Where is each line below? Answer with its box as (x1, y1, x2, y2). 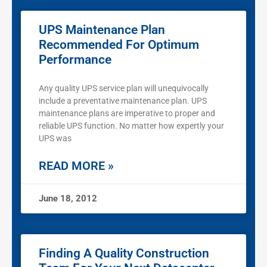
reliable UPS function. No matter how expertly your (39, 121, 224, 131)
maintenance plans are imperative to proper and (39, 108, 215, 119)
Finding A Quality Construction (39, 246, 209, 261)
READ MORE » (39, 159, 114, 173)
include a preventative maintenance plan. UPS (39, 96, 207, 106)
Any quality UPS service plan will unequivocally (39, 83, 209, 94)
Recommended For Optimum (39, 38, 199, 52)
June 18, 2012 (39, 193, 97, 204)
